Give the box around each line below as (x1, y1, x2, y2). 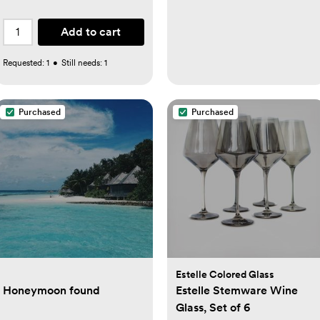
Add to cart (61, 24, 121, 39)
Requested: (2, 57, 46, 68)
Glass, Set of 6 (176, 301, 250, 314)
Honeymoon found (2, 284, 100, 297)
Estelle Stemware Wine (176, 284, 298, 297)
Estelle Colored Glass (176, 269, 274, 280)
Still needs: (61, 57, 104, 68)
